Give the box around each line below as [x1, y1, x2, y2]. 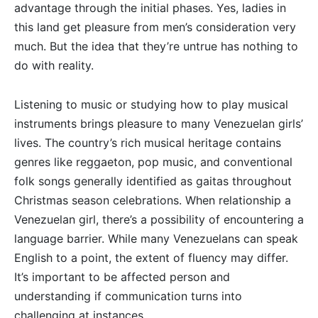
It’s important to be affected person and [14, 270, 230, 285]
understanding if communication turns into [14, 289, 242, 304]
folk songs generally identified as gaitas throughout [14, 174, 292, 189]
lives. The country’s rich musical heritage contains [14, 136, 281, 150]
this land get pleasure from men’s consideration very [14, 20, 296, 35]
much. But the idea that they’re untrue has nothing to [14, 39, 298, 54]
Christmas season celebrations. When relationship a [14, 193, 291, 208]
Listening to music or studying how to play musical [14, 97, 288, 112]
